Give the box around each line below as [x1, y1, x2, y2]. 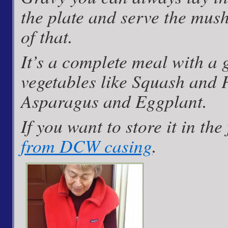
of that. [21, 24, 73, 48]
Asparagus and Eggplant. [21, 89, 208, 113]
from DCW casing [21, 133, 153, 158]
